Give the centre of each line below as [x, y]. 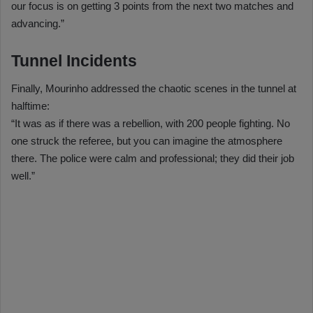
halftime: [30, 106]
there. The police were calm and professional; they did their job [153, 159]
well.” [23, 176]
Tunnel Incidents [74, 60]
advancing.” [38, 23]
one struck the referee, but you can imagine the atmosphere [147, 141]
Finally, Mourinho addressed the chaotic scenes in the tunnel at [154, 89]
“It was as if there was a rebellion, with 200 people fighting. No [151, 124]
